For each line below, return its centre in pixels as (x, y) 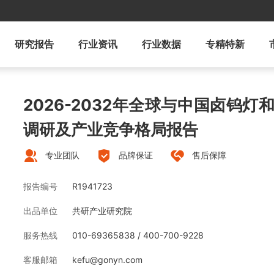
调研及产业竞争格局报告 (111, 129)
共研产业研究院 (102, 211)
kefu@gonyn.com (107, 260)
